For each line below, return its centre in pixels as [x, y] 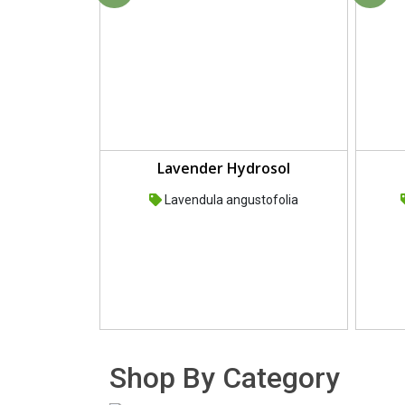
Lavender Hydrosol [224, 169]
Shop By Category [225, 378]
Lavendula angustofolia [230, 200]
